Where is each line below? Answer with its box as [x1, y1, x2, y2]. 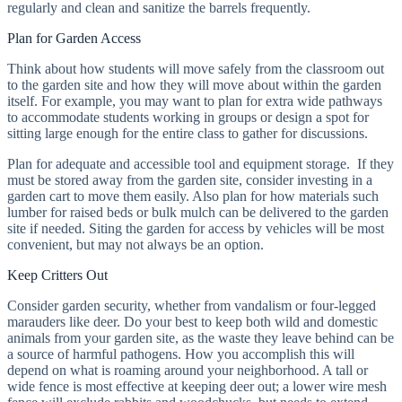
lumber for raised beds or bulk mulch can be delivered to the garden [7, 205, 389, 220]
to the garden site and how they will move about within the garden [7, 77, 381, 92]
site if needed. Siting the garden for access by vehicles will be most [7, 221, 384, 236]
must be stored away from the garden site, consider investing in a [7, 172, 372, 188]
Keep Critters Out [7, 267, 108, 283]
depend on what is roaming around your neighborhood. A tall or [7, 363, 368, 378]
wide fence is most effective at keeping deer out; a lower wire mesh [7, 379, 387, 394]
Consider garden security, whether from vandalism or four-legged [7, 298, 376, 313]
